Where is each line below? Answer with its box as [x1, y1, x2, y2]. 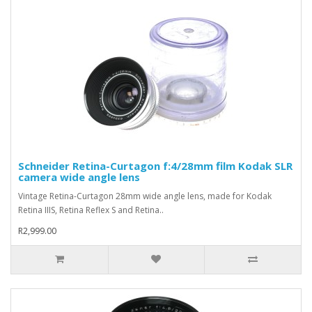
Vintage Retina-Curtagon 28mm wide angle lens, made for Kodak [18, 189, 272, 202]
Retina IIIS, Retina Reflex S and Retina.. [18, 203, 164, 216]
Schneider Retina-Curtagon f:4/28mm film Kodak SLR [18, 158, 292, 173]
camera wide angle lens [18, 169, 140, 184]
